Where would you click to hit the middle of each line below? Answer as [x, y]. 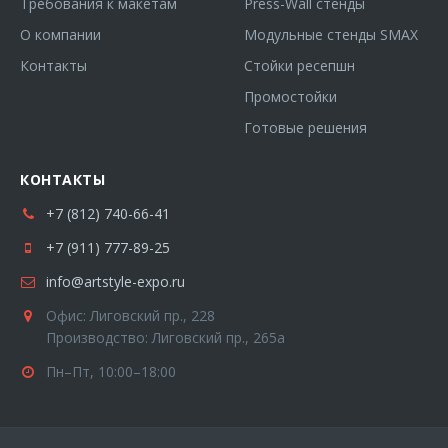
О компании [60, 35]
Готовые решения [305, 128]
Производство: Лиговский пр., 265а [165, 338]
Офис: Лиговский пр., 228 [130, 316]
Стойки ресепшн [299, 66]
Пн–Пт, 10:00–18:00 [111, 372]
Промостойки [290, 97]
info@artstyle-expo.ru [115, 282]
